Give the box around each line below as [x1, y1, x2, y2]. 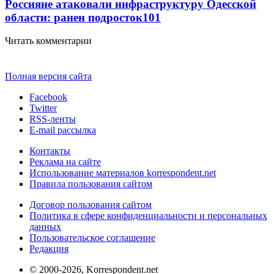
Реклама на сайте [29, 157, 101, 168]
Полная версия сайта [5, 71, 92, 82]
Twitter [29, 103, 57, 114]
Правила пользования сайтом [29, 179, 152, 190]
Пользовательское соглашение [29, 232, 155, 243]
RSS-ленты [29, 114, 76, 125]
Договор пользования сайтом [29, 199, 152, 210]
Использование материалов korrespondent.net [29, 168, 216, 179]
